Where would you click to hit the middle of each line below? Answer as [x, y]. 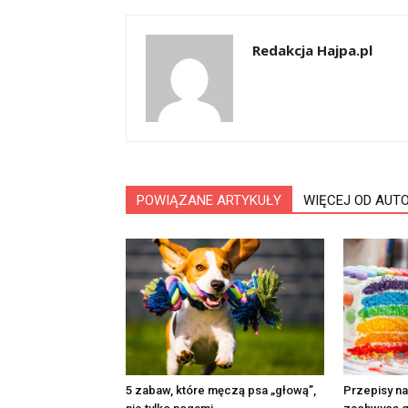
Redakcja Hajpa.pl [312, 50]
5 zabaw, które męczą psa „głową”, [221, 390]
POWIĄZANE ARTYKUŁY [209, 200]
